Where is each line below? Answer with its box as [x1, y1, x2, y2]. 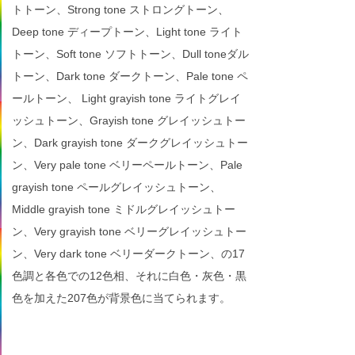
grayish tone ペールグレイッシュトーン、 [12, 181, 221, 193]
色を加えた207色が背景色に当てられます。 [12, 292, 231, 304]
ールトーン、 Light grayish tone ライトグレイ [12, 92, 241, 105]
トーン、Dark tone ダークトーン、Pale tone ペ [12, 70, 248, 82]
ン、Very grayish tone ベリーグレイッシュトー [12, 225, 246, 238]
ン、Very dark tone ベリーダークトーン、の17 [12, 247, 245, 260]
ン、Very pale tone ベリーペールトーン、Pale [12, 158, 242, 171]
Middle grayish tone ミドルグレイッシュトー [12, 203, 235, 216]
